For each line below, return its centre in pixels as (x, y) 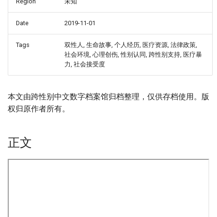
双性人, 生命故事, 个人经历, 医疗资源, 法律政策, (131, 45)
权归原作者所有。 (39, 109)
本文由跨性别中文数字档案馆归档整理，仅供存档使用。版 (108, 97)
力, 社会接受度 (85, 64)
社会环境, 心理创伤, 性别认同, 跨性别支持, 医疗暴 (133, 54)
